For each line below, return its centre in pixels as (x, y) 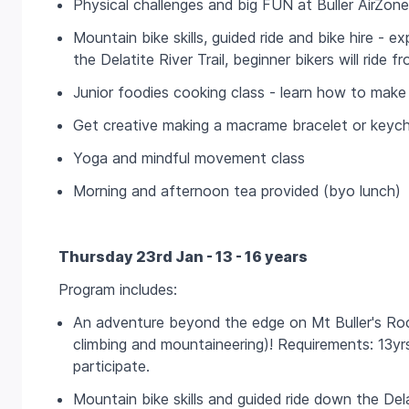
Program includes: (118, 290)
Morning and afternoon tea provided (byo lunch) (237, 191)
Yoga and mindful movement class (189, 158)
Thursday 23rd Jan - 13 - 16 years (183, 257)
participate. (111, 367)
